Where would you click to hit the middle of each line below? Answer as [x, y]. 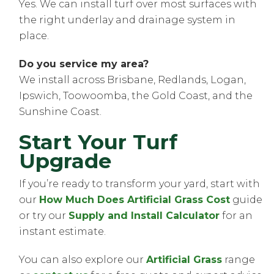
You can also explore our [83, 259]
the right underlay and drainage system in [128, 20]
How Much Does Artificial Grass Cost [135, 199]
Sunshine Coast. [61, 111]
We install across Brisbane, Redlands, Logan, [133, 80]
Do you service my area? [84, 64]
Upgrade [65, 160]
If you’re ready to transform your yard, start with [140, 183]
